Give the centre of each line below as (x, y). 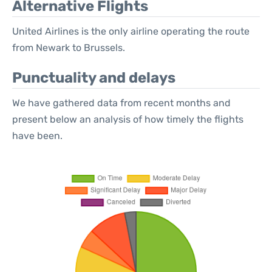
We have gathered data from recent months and (121, 103)
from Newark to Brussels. (69, 48)
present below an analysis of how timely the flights (128, 119)
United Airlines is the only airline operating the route (131, 31)
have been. (37, 136)
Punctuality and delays (94, 78)
